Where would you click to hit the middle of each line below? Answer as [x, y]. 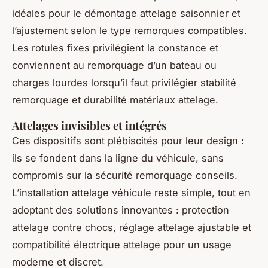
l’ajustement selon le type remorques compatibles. [130, 31]
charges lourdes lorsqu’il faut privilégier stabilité [124, 83]
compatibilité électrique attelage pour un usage [122, 245]
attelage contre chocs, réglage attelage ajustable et [132, 228]
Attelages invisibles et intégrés [89, 126]
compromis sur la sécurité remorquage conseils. [125, 176]
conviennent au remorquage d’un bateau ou [114, 66]
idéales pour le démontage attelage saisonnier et [126, 13]
